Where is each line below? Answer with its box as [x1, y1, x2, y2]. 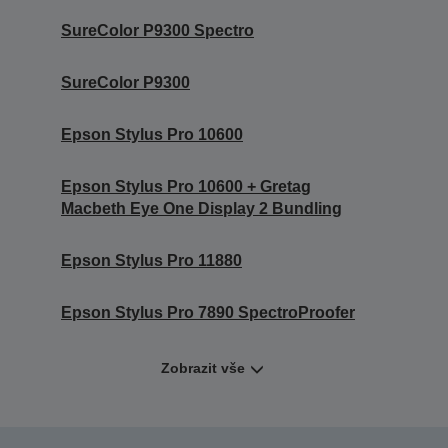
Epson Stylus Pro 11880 [61, 252, 242, 270]
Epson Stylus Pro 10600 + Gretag [61, 178, 311, 196]
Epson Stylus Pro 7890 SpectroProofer [61, 304, 355, 322]
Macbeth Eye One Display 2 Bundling [61, 200, 342, 218]
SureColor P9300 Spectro [61, 22, 254, 40]
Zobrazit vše [160, 360, 245, 377]
